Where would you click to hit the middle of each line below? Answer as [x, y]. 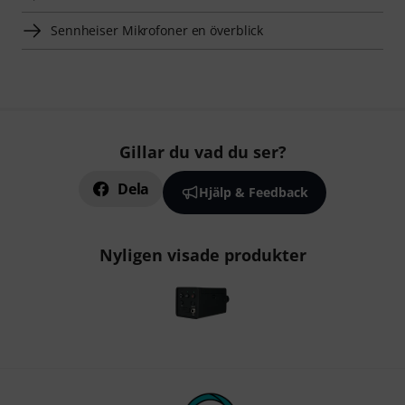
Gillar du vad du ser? [202, 152]
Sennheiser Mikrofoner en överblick [157, 30]
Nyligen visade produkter [202, 255]
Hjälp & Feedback [253, 192]
